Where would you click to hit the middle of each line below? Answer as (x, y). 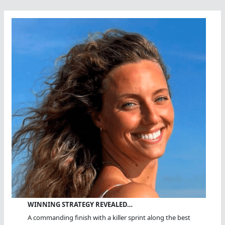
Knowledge (30, 34)
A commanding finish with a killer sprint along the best (109, 218)
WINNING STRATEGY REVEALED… (80, 205)
